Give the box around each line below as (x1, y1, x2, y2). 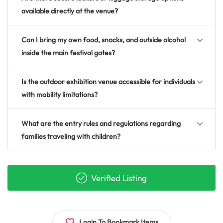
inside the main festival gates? (21, 48, 115, 58)
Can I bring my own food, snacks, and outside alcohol (21, 35, 186, 45)
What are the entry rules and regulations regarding (21, 119, 181, 128)
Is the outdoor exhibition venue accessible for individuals (21, 77, 195, 87)
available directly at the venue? (21, 6, 118, 16)
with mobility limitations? (21, 90, 98, 100)
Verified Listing (89, 173, 147, 184)
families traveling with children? (21, 132, 120, 141)
